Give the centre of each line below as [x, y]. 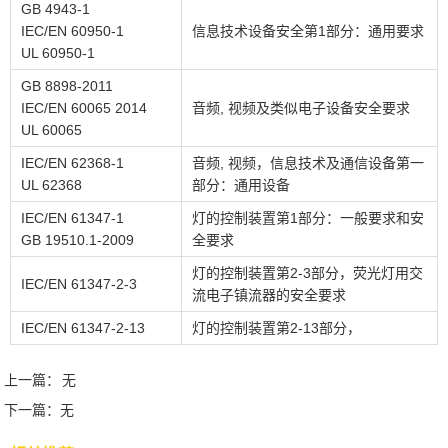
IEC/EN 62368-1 [72, 163]
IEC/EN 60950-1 [72, 31]
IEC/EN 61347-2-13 [83, 328]
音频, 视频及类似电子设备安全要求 [301, 108]
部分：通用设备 [241, 185]
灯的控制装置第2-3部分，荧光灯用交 [307, 273]
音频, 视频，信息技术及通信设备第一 [308, 163]
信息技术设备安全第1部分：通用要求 [308, 31]
